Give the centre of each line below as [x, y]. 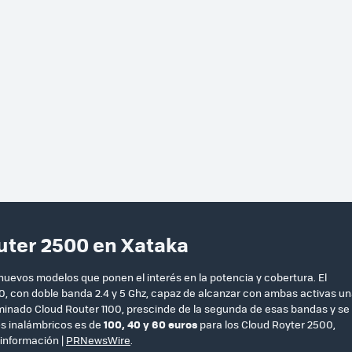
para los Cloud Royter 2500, [266, 324]
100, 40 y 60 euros [150, 324]
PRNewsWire [98, 339]
